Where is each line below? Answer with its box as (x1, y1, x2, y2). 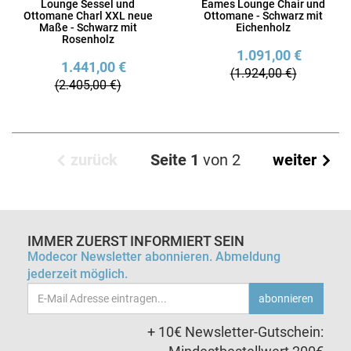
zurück (67, 150, 121, 170)
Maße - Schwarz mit (38, 21, 137, 34)
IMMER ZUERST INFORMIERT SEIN (27, 233, 244, 250)
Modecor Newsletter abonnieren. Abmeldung (27, 249, 280, 265)
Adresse (27, 303, 79, 320)
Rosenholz (61, 33, 114, 46)
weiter (273, 150, 320, 170)
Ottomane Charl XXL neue (23, 9, 153, 23)
